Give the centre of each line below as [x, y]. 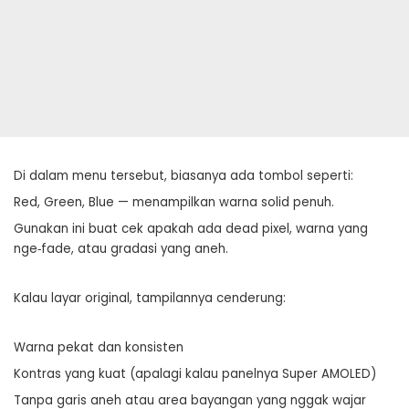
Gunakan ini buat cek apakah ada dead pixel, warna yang [191, 229]
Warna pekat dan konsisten [99, 347]
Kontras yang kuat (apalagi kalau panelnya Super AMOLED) [195, 374]
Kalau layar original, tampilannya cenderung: [150, 298]
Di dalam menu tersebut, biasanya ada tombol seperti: [184, 176]
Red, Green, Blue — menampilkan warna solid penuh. [174, 202]
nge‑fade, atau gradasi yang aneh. [121, 249]
